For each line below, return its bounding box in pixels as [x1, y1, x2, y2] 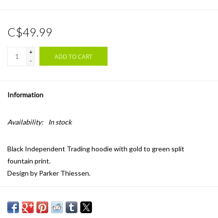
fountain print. [7, 157, 51, 165]
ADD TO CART [54, 53, 92, 61]
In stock [48, 118, 72, 127]
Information [7, 91, 43, 99]
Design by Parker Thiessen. [7, 169, 91, 178]
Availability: [7, 118, 43, 127]
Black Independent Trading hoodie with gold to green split [7, 145, 184, 153]
